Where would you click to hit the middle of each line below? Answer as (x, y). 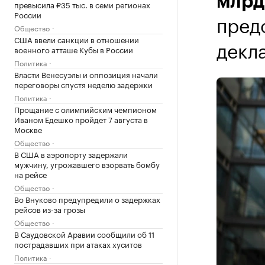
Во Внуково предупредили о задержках (87, 199)
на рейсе (30, 174)
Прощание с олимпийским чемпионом (85, 109)
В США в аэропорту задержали (71, 154)
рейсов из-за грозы (50, 209)
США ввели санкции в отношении (77, 39)
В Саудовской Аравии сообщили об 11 (84, 234)
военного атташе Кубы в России (74, 49)
